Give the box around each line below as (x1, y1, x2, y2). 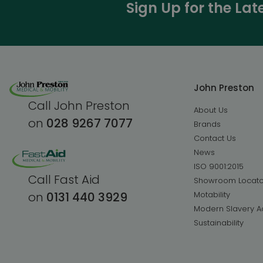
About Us (193, 104, 228, 116)
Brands (193, 118, 221, 130)
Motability (193, 188, 230, 200)
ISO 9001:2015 (193, 160, 244, 172)
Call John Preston (28, 97, 130, 114)
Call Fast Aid (28, 171, 100, 188)
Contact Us (193, 132, 236, 144)
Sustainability (193, 217, 244, 228)
